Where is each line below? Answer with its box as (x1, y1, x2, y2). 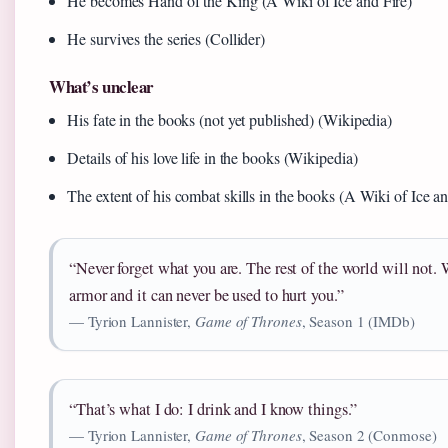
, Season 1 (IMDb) (301, 311, 415, 332)
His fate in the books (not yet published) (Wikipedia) (67, 109, 393, 131)
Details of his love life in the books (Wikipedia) (67, 147, 358, 169)
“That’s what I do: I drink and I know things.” (69, 398, 358, 421)
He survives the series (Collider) (67, 28, 266, 50)
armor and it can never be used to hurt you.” (69, 284, 344, 307)
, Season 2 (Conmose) (301, 425, 437, 446)
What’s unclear (49, 74, 155, 100)
